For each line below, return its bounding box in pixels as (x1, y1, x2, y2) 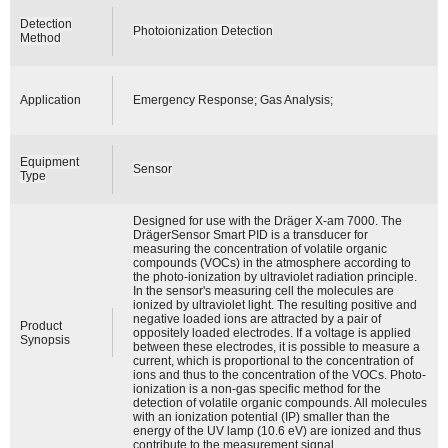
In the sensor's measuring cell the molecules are (133, 283, 395, 298)
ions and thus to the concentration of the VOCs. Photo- (133, 367, 427, 382)
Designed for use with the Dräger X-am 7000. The (133, 213, 403, 228)
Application (20, 92, 82, 107)
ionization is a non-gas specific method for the (133, 381, 382, 396)
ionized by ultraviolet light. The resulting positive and (133, 297, 418, 312)
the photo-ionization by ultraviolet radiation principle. (133, 269, 418, 284)
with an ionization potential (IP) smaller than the (133, 409, 391, 424)
